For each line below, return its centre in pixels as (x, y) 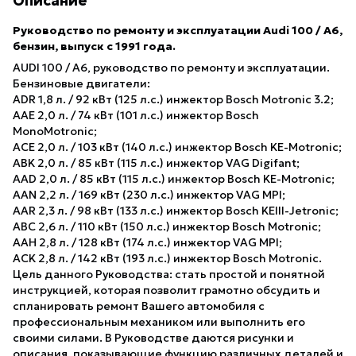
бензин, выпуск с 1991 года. (94, 46)
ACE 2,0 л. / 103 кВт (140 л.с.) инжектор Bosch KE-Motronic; (177, 147)
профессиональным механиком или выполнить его (159, 321)
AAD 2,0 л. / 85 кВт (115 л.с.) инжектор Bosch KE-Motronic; (174, 178)
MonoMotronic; (55, 131)
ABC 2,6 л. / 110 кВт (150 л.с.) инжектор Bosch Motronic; (167, 226)
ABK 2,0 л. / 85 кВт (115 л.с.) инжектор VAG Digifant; (156, 163)
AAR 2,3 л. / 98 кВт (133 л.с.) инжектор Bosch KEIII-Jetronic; (176, 210)
